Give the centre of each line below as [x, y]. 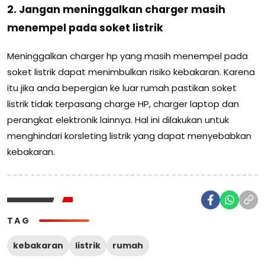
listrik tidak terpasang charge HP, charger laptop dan [123, 104]
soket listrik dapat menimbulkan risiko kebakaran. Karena [131, 72]
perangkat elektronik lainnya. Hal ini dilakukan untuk [118, 119]
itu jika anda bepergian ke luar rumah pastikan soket [122, 88]
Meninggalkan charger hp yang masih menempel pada [127, 56]
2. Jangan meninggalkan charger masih [116, 10]
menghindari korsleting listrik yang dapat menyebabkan [129, 135]
